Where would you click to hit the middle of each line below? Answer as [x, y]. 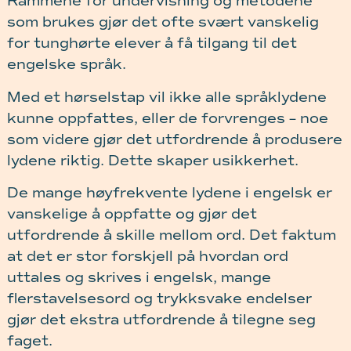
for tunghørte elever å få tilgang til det [152, 43]
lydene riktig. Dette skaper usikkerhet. [152, 160]
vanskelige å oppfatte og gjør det [132, 214]
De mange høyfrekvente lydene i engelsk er [169, 193]
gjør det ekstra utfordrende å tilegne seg [161, 320]
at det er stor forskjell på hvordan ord [147, 257]
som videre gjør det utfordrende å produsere [174, 139]
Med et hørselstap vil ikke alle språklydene [166, 97]
